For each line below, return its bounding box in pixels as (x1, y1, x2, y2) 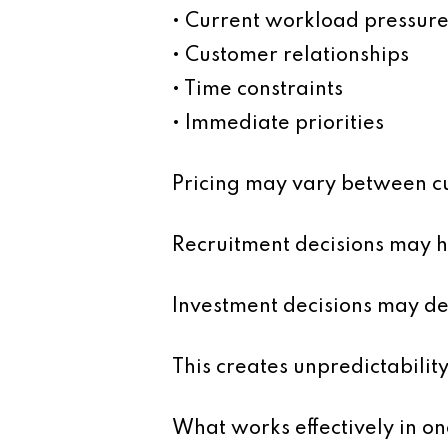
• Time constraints (172, 79, 343, 100)
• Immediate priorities (172, 113, 384, 134)
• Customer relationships (172, 45, 409, 66)
